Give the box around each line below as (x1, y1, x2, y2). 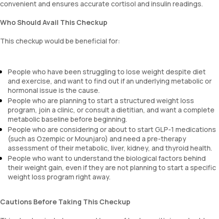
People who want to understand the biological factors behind (8, 153, 206, 163)
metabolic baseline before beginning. (8, 114, 127, 124)
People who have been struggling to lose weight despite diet (8, 67, 206, 76)
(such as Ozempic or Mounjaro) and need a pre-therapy (8, 134, 186, 143)
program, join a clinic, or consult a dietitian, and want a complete (8, 105, 215, 114)
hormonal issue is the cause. (8, 86, 100, 95)
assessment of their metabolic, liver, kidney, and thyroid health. (8, 143, 212, 153)
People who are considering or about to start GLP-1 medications (8, 125, 216, 134)
